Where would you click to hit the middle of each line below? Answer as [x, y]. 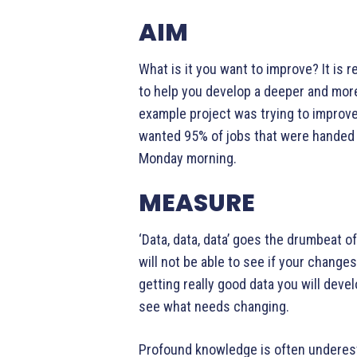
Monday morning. [188, 159]
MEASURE [197, 204]
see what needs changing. [214, 307]
